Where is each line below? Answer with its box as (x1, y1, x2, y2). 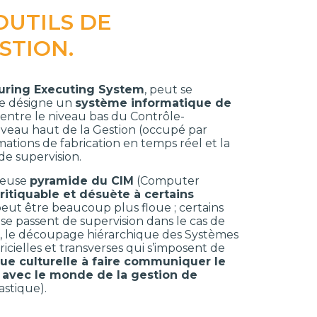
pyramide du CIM (30, 174, 134, 188)
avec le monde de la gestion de (2, 268, 198, 282)
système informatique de (75, 96, 232, 110)
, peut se (144, 83, 193, 96)
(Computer (134, 174, 200, 188)
